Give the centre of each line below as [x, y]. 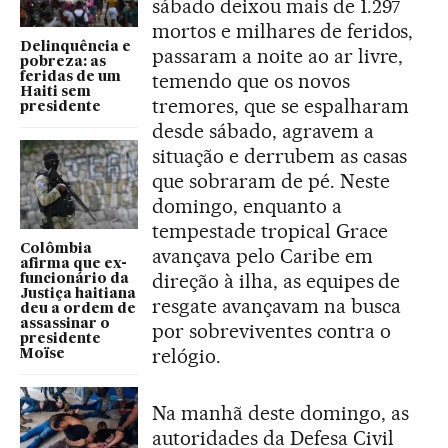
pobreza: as [63, 62]
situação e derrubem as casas [280, 155]
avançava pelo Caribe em [262, 255]
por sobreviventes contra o [271, 330]
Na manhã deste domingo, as [280, 412]
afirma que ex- [73, 263]
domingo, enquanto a [247, 205]
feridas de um [70, 77]
